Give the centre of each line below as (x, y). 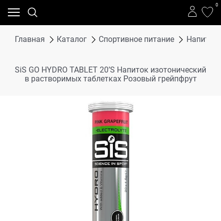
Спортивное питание (137, 39)
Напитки (202, 39)
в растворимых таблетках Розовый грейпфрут (110, 78)
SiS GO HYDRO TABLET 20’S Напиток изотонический (110, 70)
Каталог (72, 39)
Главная (30, 39)
